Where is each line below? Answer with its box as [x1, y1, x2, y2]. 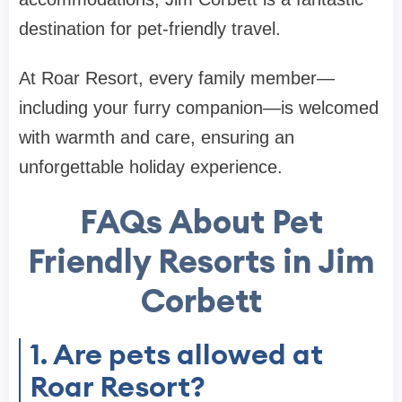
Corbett [140, 279, 262, 321]
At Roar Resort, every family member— [19, 67, 335, 88]
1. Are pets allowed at [30, 335, 323, 372]
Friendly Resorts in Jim [27, 240, 375, 282]
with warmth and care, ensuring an [19, 127, 294, 147]
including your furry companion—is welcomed [19, 97, 379, 118]
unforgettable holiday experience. [19, 156, 283, 177]
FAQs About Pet [79, 200, 323, 242]
